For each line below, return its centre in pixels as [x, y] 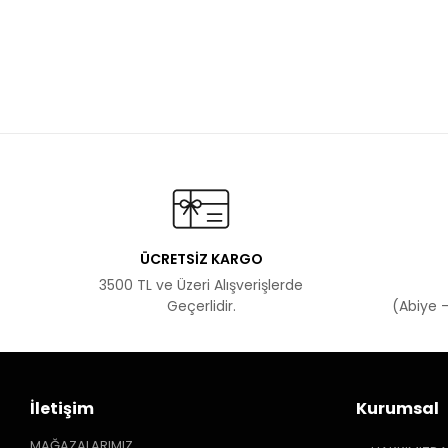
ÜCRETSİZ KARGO [201, 259]
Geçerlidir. [201, 306]
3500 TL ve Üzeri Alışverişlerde [201, 285]
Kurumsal [398, 409]
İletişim [62, 409]
